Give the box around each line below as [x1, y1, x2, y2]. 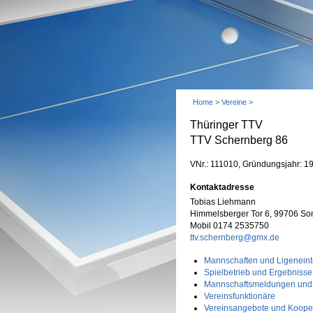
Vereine [221, 98, 247, 106]
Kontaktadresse [190, 182, 254, 192]
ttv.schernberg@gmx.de [190, 233, 279, 242]
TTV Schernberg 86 [190, 134, 288, 146]
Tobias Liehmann [190, 197, 256, 207]
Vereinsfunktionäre [204, 291, 275, 301]
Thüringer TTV [190, 119, 263, 131]
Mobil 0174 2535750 [190, 221, 269, 231]
